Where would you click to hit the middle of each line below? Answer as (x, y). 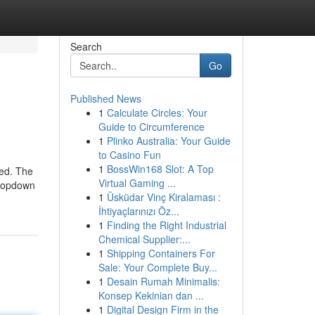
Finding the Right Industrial (166, 225)
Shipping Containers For (161, 253)
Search (86, 46)
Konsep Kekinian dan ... (151, 295)
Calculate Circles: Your (157, 112)
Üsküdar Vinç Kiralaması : (163, 197)
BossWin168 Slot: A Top (160, 169)
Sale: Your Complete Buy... (157, 267)
